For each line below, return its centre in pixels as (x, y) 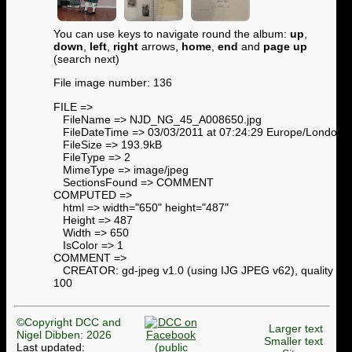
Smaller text (293, 341)
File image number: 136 (113, 83)
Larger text (296, 328)
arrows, (160, 46)
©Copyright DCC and (69, 322)
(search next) (86, 59)
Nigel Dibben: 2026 (64, 334)
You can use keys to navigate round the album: (172, 34)
